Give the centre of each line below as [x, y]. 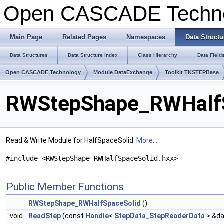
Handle [97, 216]
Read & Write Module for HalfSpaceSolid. [71, 141]
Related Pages [84, 37]
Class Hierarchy [158, 55]
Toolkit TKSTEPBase [192, 72]
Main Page [26, 37]
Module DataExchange [123, 72]
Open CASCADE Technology [43, 72]
